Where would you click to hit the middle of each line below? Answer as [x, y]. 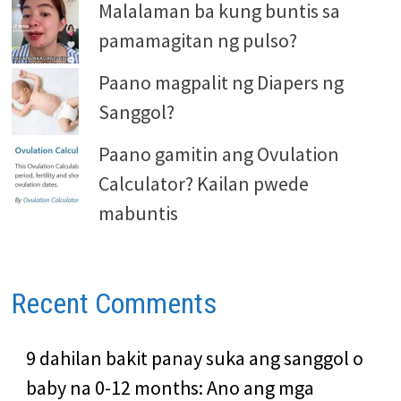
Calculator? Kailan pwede [203, 183]
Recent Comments [114, 303]
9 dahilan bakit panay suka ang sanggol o [194, 358]
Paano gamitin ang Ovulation [218, 154]
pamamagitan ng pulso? [197, 40]
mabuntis [138, 213]
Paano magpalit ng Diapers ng [221, 82]
